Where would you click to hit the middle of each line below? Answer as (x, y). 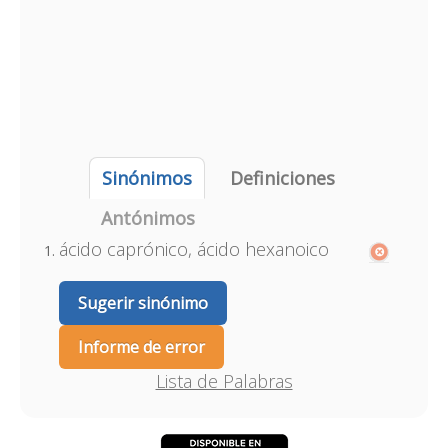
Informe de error (141, 347)
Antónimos (147, 218)
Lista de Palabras (224, 381)
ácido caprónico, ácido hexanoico (193, 249)
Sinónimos (146, 178)
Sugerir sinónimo (142, 303)
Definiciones (282, 178)
